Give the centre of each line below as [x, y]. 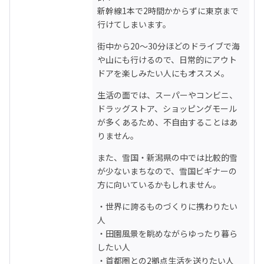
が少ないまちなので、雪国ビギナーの [167, 171]
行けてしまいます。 [134, 24]
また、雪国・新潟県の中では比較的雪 [167, 157]
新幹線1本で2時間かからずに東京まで [168, 10]
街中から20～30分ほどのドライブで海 [169, 46]
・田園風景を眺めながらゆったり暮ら [167, 233]
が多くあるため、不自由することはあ [167, 122]
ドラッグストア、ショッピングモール [167, 108]
